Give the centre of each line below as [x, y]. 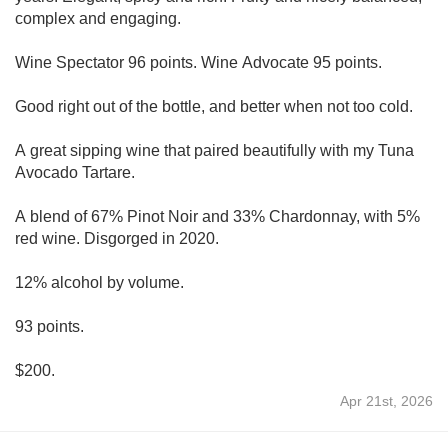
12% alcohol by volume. [99, 282]
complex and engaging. [98, 18]
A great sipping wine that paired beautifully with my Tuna [214, 150]
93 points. [49, 326]
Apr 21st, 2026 [386, 400]
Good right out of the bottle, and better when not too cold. [214, 106]
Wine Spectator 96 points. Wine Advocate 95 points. [200, 62]
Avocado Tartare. [77, 172]
